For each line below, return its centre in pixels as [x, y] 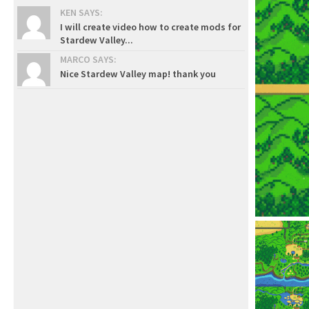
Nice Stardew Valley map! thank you [138, 74]
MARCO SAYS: [88, 59]
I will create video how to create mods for [150, 27]
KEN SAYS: [81, 12]
